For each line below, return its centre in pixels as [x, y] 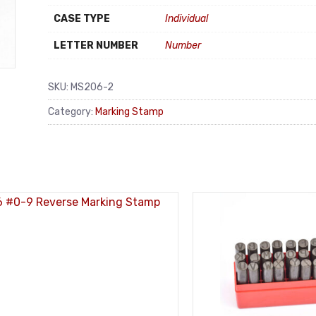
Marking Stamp [129, 111]
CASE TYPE [82, 19]
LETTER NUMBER [96, 45]
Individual [187, 19]
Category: [72, 111]
